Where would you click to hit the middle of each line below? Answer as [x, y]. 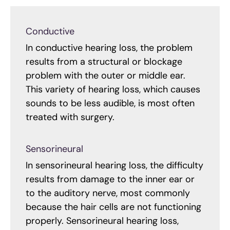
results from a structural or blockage [104, 62]
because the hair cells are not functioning [113, 207]
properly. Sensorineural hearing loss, [102, 221]
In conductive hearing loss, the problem [109, 48]
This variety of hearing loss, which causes [113, 90]
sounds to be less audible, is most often [110, 103]
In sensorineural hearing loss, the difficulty [114, 165]
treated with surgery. [70, 117]
